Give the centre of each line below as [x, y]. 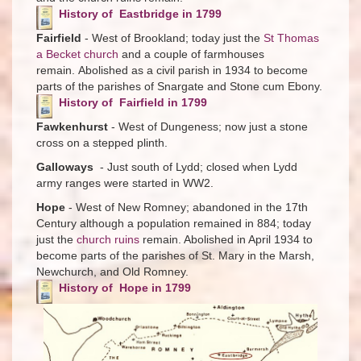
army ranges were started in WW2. [125, 183]
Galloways [65, 166]
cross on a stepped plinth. [102, 142]
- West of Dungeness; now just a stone [208, 126]
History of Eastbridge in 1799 [140, 13]
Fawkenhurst [72, 126]
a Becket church [77, 54]
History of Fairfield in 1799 [133, 102]
